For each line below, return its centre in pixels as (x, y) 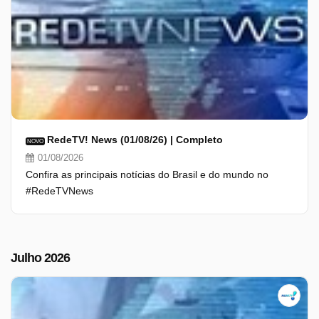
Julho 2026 (40, 258)
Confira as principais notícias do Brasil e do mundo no (147, 174)
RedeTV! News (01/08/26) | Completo (135, 140)
